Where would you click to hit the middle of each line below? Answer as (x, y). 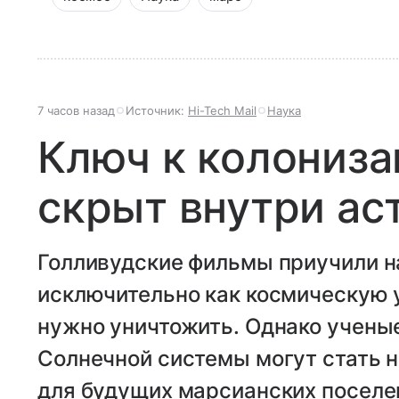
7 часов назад (76, 111)
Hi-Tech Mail (222, 111)
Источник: (157, 111)
